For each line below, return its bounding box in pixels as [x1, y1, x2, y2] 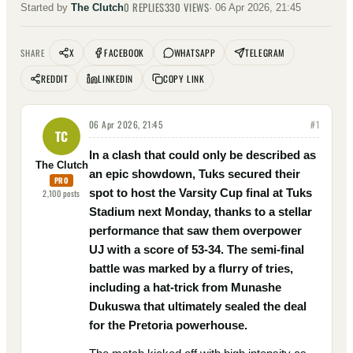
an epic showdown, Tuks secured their [89, 167, 300, 180]
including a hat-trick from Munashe [89, 281, 281, 294]
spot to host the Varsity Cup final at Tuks [89, 186, 312, 199]
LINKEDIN [98, 72, 134, 85]
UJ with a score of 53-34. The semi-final [89, 243, 304, 256]
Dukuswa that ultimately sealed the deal [89, 299, 307, 313]
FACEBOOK [104, 46, 144, 59]
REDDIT [41, 72, 69, 85]
